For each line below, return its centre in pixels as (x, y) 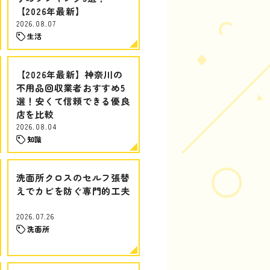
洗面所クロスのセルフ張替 (73, 177)
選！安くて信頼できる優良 (73, 101)
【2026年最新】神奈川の (69, 74)
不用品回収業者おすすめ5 (71, 88)
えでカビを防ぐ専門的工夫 (73, 191)
